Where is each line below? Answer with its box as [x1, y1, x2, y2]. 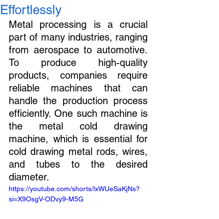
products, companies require [9, 69, 148, 81]
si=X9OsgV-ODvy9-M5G [9, 195, 84, 203]
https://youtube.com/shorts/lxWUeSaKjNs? [9, 185, 140, 193]
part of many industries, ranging [9, 31, 148, 43]
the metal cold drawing [9, 120, 148, 132]
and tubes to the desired [9, 158, 148, 170]
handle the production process [9, 95, 148, 107]
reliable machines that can [9, 82, 148, 94]
